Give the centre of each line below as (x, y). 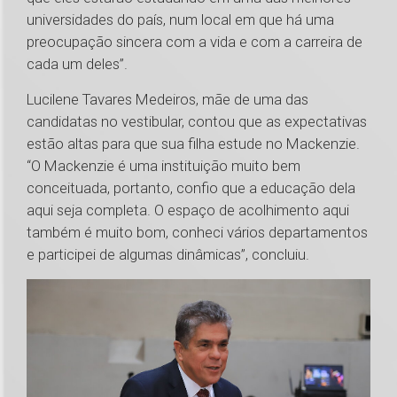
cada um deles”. (79, 64)
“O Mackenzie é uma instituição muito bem (163, 166)
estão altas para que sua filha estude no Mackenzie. (193, 144)
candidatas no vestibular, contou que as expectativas (197, 122)
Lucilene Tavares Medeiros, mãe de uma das (167, 100)
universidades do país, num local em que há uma (180, 20)
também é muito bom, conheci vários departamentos (197, 233)
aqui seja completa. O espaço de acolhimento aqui (188, 210)
